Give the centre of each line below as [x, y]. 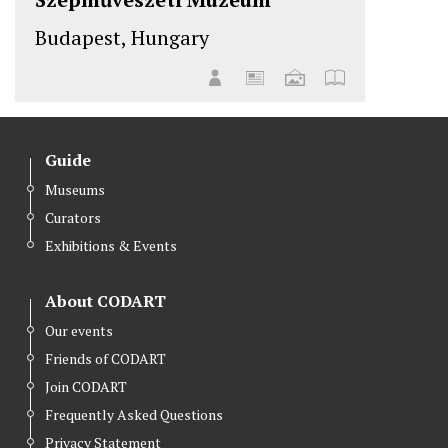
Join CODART [86, 387]
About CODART [105, 301]
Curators [73, 218]
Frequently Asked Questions [134, 415]
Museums [75, 190]
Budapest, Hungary [122, 38]
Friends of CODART [105, 359]
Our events [79, 331]
